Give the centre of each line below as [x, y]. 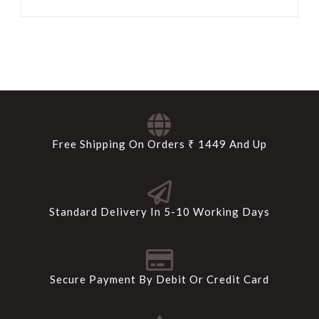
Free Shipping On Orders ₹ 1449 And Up [159, 143]
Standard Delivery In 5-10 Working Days [159, 211]
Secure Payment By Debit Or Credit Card [159, 279]
